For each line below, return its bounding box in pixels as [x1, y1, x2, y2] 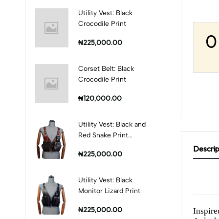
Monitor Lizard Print [78, 186, 140, 195]
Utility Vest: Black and [78, 120, 146, 129]
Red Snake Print [78, 131, 128, 139]
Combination [78, 141, 119, 150]
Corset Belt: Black [78, 64, 134, 73]
